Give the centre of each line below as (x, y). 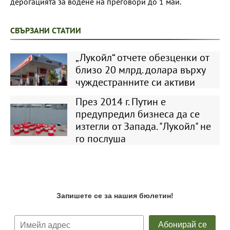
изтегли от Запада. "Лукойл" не (143, 126)
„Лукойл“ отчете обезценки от (142, 57)
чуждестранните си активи (135, 82)
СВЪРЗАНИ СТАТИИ (46, 30)
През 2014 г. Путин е (120, 101)
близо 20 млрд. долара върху (140, 70)
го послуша (100, 138)
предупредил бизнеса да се (137, 114)
